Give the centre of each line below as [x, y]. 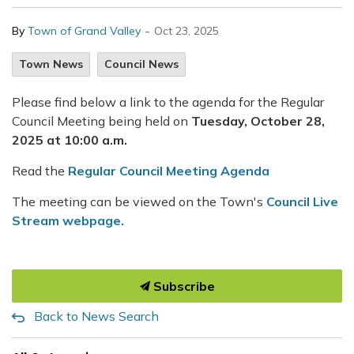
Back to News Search [96, 316]
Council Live [302, 201]
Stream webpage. [68, 220]
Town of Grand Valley [84, 31]
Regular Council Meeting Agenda [169, 171]
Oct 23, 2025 [186, 31]
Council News [141, 64]
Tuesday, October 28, [258, 121]
